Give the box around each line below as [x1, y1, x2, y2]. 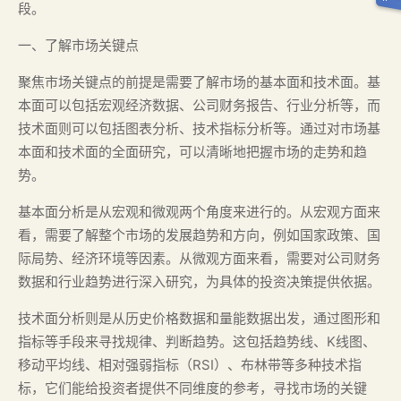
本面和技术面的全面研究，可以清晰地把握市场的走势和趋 [18, 143, 367, 160]
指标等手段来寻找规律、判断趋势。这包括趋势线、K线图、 [18, 333, 376, 350]
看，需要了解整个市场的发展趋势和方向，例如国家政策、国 [18, 226, 380, 243]
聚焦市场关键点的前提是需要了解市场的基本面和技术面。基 [18, 73, 380, 90]
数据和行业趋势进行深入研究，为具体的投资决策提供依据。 [18, 273, 380, 290]
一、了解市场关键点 [18, 37, 139, 54]
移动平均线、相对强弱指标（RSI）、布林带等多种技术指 [18, 356, 362, 373]
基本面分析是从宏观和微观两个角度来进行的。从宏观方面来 [18, 203, 380, 220]
